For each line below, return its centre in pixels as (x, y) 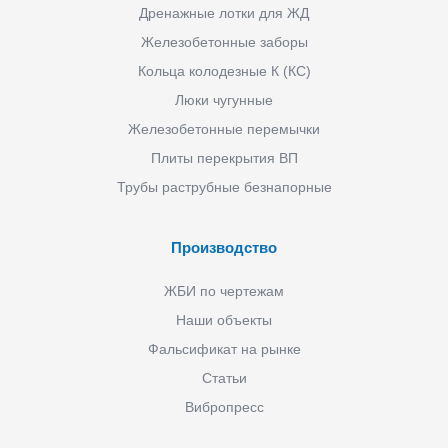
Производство (224, 247)
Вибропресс (224, 406)
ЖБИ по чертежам (224, 290)
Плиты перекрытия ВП (224, 157)
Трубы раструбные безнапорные (224, 186)
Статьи (224, 377)
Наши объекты (224, 319)
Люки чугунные (224, 99)
